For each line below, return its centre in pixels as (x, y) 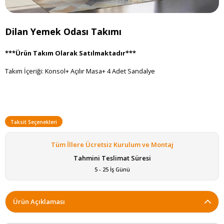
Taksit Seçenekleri (34, 122)
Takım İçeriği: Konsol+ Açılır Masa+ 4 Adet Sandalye (80, 71)
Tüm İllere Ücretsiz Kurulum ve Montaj (112, 144)
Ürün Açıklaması (39, 201)
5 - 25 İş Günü (112, 169)
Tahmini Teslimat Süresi (112, 158)
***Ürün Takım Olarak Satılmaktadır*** (70, 53)
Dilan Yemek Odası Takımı (63, 31)
